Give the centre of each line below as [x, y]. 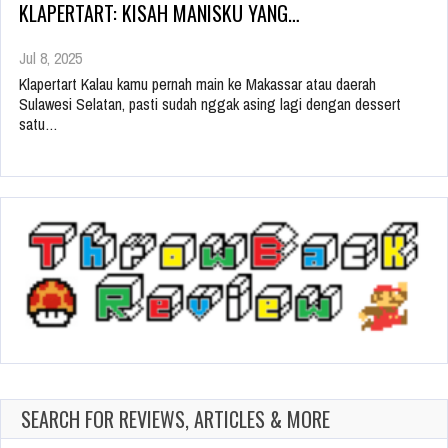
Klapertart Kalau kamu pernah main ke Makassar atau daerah [197, 83]
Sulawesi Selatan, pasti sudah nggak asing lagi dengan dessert [210, 103]
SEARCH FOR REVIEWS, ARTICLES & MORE [175, 418]
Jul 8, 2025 [50, 57]
